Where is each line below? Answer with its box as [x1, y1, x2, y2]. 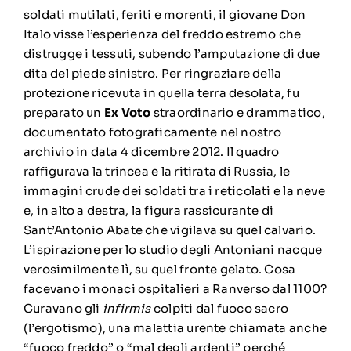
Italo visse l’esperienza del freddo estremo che [23, 26, 302, 42]
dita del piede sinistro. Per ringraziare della [23, 65, 282, 81]
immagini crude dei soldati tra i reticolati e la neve [23, 183, 325, 198]
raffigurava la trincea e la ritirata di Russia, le [23, 163, 291, 179]
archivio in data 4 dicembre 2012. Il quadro [23, 143, 280, 159]
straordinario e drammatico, [150, 104, 325, 120]
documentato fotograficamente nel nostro [23, 124, 281, 139]
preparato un [23, 104, 104, 120]
